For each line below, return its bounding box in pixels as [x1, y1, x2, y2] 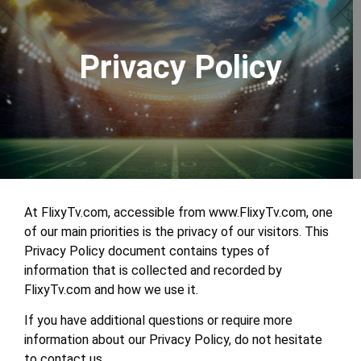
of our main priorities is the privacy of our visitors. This [24, 224, 329, 239]
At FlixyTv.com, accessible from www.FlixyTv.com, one [24, 205, 333, 220]
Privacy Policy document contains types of [24, 243, 270, 259]
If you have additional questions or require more [24, 313, 293, 329]
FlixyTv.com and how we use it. [24, 282, 198, 297]
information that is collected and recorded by [24, 263, 282, 278]
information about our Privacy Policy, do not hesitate [24, 332, 322, 348]
